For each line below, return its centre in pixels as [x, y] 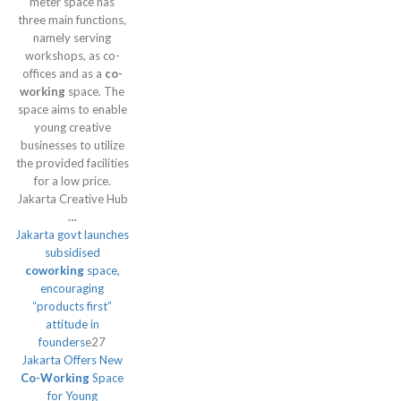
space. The [95, 91]
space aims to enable [72, 109]
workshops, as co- [72, 55]
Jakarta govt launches [72, 235]
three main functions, [72, 20]
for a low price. [72, 181]
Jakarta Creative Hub [72, 199]
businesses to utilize [72, 145]
